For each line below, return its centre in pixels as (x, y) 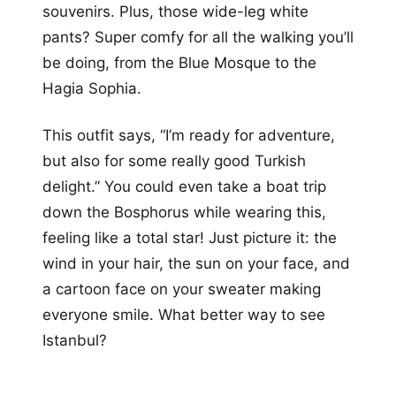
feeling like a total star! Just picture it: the (190, 237)
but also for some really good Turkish (174, 160)
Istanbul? (75, 340)
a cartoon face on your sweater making (182, 289)
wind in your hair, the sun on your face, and (196, 263)
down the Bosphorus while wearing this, (184, 212)
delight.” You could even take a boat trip (184, 186)
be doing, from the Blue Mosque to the (179, 62)
